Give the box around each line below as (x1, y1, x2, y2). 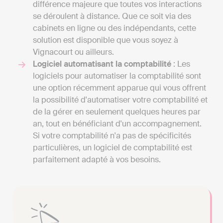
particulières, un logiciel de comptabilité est (33, 142, 192, 153)
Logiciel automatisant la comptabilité (33, 59, 171, 70)
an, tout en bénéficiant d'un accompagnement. (33, 118, 202, 129)
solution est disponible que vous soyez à (33, 35, 178, 46)
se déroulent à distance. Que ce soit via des (33, 11, 191, 22)
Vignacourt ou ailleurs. (33, 47, 114, 58)
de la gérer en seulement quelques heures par (33, 107, 201, 117)
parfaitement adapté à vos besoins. (33, 154, 161, 165)
